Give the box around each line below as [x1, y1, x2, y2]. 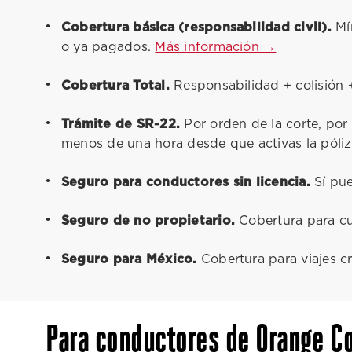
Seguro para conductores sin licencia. [61, 176, 310, 189]
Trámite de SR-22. [61, 118, 181, 130]
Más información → [155, 41, 277, 53]
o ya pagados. [61, 41, 156, 53]
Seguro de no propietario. [61, 214, 235, 227]
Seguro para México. [61, 253, 197, 266]
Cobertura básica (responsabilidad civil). [61, 21, 332, 34]
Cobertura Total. [61, 79, 170, 92]
